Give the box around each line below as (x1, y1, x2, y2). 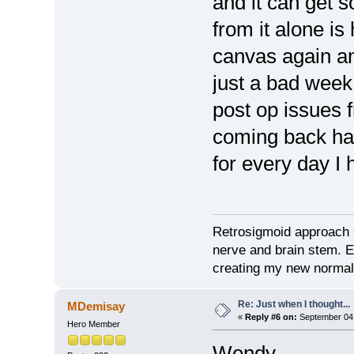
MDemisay (67, 299, 126, 314)
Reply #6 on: (244, 312, 297, 322)
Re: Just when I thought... (237, 299, 350, 311)
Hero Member (66, 319, 120, 330)
